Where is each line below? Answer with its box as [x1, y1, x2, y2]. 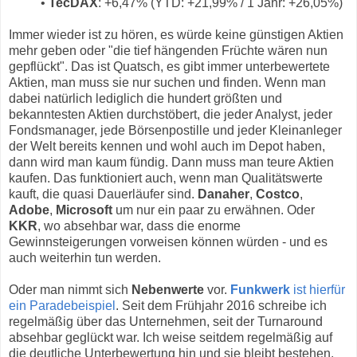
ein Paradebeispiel [9, 299, 116, 313]
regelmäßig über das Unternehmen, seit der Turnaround [9, 315, 323, 329]
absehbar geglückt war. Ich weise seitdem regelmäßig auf [9, 331, 332, 345]
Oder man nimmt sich [9, 283, 131, 297]
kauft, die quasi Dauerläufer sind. [9, 187, 198, 202]
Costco [256, 187, 300, 202]
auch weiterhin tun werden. [9, 251, 161, 265]
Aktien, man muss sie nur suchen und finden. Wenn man [9, 76, 326, 90]
